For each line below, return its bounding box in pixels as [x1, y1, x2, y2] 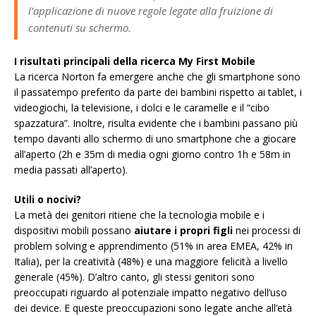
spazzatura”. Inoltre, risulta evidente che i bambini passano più [14, 116, 298, 130]
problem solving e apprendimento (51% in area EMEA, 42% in [14, 238, 293, 253]
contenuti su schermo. [28, 20, 131, 35]
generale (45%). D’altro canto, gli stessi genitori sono [14, 269, 255, 284]
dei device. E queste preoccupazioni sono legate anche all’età [14, 300, 292, 315]
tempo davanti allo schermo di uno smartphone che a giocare [14, 131, 296, 145]
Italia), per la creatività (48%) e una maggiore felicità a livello [14, 254, 288, 268]
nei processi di [233, 223, 300, 237]
